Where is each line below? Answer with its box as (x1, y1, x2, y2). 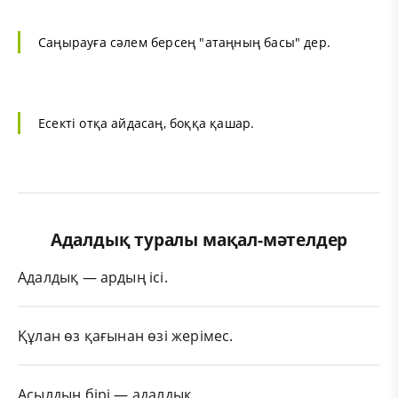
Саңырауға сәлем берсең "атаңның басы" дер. (38, 33, 331, 51)
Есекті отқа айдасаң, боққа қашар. (38, 114, 255, 131)
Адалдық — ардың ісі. (18, 267, 168, 287)
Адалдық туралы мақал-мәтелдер (50, 227, 348, 252)
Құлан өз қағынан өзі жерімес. (18, 325, 234, 346)
